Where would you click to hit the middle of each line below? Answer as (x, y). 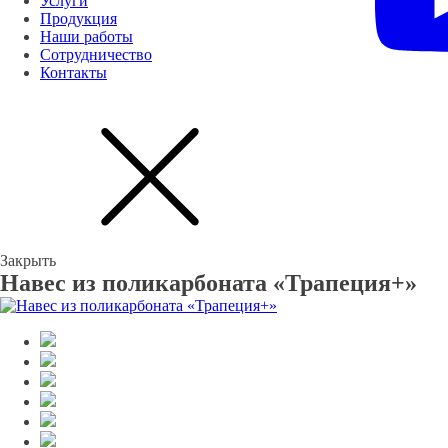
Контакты (73, 72)
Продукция (78, 18)
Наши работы (86, 36)
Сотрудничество (96, 54)
